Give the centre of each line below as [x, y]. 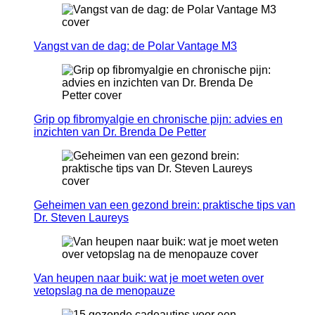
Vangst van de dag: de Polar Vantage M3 [135, 46]
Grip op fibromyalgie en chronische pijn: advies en [158, 120]
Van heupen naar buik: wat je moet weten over [149, 278]
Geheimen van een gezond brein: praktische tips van [165, 205]
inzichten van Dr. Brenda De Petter [120, 132]
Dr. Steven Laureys [81, 218]
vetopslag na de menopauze [104, 291]
